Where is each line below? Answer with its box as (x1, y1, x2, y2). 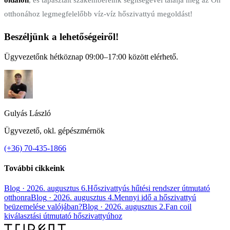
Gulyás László (4, 108, 51, 118)
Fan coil (165, 202, 191, 212)
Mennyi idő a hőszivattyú (114, 193, 196, 202)
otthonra (4, 193, 31, 202)
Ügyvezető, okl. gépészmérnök (4, 126, 105, 135)
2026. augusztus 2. (105, 202, 165, 212)
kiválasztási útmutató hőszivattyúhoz (4, 212, 122, 221)
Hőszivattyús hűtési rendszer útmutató (87, 184, 210, 193)
